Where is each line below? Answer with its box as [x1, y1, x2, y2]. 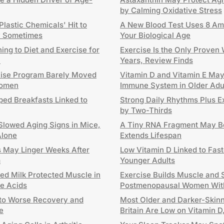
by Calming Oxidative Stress [120, 5, 222, 15]
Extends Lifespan [120, 130, 181, 140]
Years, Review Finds [120, 55, 193, 65]
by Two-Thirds [120, 105, 172, 115]
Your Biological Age [120, 30, 190, 40]
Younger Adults [120, 155, 175, 165]
